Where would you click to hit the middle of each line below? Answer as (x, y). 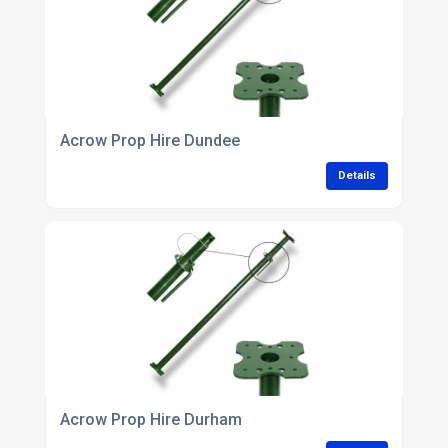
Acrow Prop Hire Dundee (149, 140)
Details (357, 175)
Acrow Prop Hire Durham (150, 419)
